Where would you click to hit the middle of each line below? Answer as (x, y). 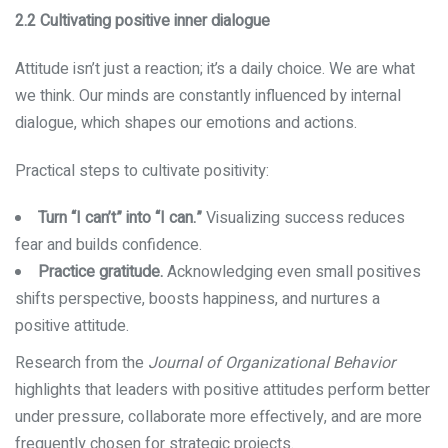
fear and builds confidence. (108, 245)
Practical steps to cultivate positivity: (142, 170)
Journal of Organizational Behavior (271, 363)
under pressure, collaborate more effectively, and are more (218, 417)
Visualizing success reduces (303, 218)
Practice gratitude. (100, 272)
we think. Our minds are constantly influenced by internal (208, 95)
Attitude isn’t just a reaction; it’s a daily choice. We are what (215, 68)
